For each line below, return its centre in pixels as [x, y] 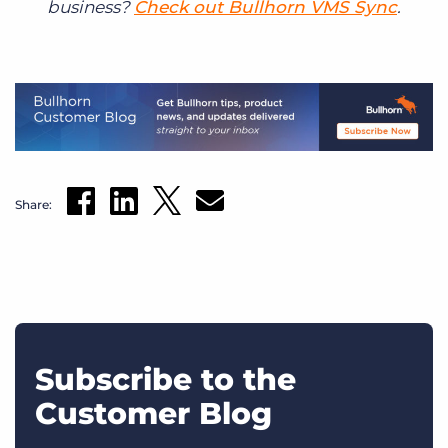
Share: [33, 205]
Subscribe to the [165, 380]
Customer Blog [153, 414]
